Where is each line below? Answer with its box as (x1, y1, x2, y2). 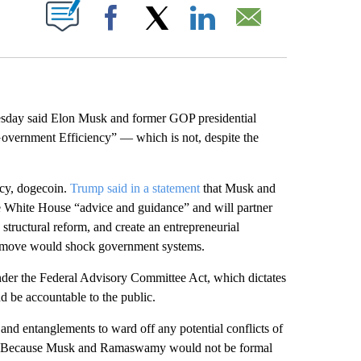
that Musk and (199, 181, 276, 195)
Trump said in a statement (69, 181, 200, 195)
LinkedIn (225, 27, 263, 39)
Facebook (133, 27, 178, 39)
